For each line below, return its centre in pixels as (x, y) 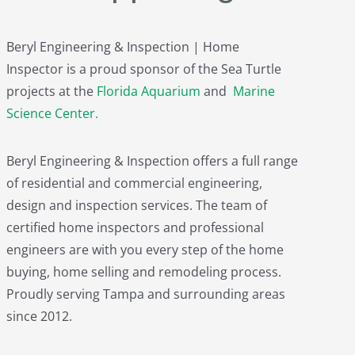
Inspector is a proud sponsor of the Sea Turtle (143, 69)
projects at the (51, 92)
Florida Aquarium (148, 92)
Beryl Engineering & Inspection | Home (122, 47)
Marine (254, 92)
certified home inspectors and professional (135, 228)
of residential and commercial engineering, (134, 183)
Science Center (50, 114)
